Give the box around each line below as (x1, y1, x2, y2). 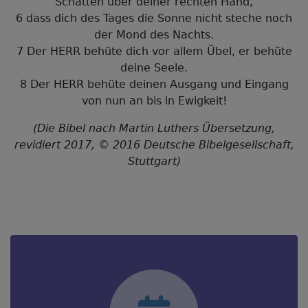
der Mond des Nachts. (94, 28, 214, 41)
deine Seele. (120, 61, 188, 74)
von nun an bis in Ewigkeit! (81, 94, 227, 107)
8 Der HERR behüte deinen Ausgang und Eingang (19, 78, 289, 91)
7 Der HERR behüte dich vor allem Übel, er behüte (16, 45, 292, 58)
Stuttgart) (127, 155, 181, 168)
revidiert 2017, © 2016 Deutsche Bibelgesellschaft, (14, 138, 294, 151)
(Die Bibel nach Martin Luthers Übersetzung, (33, 122, 275, 135)
